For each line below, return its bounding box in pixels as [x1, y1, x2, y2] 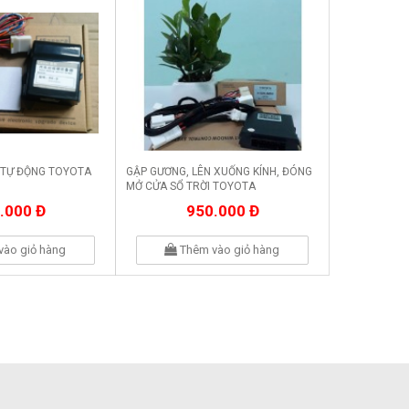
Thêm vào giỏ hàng [177, 243, 280, 257]
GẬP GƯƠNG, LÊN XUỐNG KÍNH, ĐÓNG [126, 165, 312, 179]
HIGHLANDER [126, 194, 192, 208]
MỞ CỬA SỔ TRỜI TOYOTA [126, 180, 256, 194]
